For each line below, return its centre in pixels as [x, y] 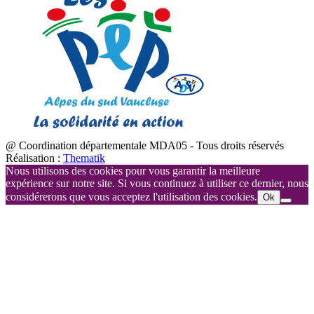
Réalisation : [34, 158]
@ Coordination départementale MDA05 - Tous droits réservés [145, 145]
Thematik [84, 158]
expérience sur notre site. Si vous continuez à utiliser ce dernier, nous [157, 183]
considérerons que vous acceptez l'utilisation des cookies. [131, 196]
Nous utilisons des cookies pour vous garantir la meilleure [133, 170]
